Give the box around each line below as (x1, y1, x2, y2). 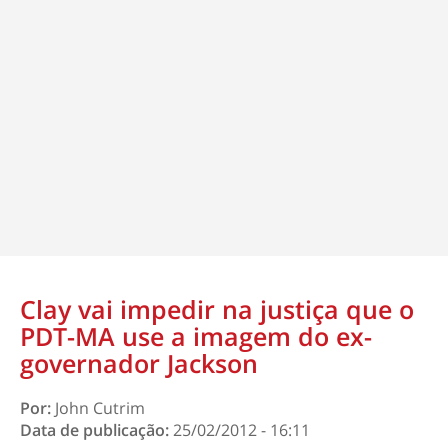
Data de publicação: (20, 419, 173, 441)
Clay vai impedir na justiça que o (20, 292, 414, 326)
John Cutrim (55, 397, 145, 419)
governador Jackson (20, 346, 258, 380)
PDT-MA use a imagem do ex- (20, 319, 372, 353)
